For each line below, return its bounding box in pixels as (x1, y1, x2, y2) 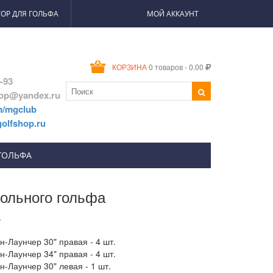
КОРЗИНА (112, 63, 147, 72)
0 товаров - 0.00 (149, 62, 204, 72)
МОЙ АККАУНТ (147, 9, 199, 19)
